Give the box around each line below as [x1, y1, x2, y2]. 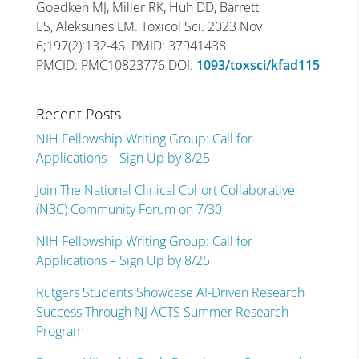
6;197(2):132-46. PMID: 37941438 [35, 37, 226, 54]
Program [35, 322, 84, 340]
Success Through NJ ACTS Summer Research [35, 303, 288, 321]
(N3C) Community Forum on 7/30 [35, 200, 222, 218]
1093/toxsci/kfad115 [196, 56, 320, 74]
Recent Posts [35, 104, 121, 123]
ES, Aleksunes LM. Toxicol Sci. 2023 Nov [35, 18, 262, 35]
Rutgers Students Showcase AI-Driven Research [35, 284, 305, 301]
